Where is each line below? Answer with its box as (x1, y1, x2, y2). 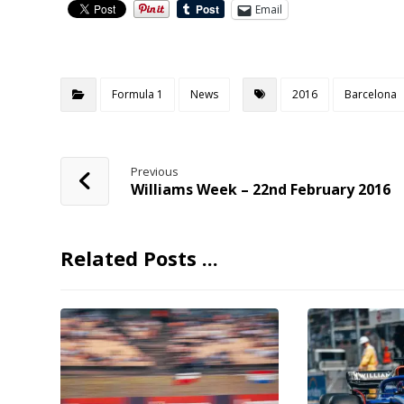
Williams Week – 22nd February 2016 (131, 179, 391, 200)
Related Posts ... (60, 244, 219, 272)
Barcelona (344, 87, 398, 103)
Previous (131, 163, 179, 180)
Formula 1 (112, 87, 164, 103)
